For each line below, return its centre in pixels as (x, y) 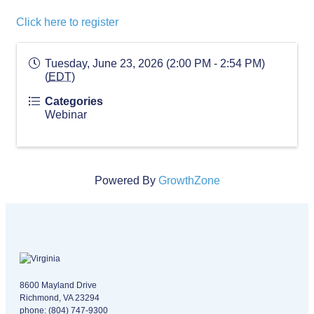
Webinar (66, 115)
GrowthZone (189, 180)
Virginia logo (44, 271)
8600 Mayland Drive (58, 285)
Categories (74, 101)
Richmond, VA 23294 (60, 298)
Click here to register (67, 22)
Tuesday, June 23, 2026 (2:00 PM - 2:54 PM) (155, 63)
